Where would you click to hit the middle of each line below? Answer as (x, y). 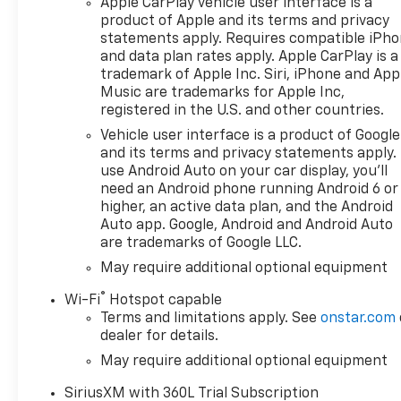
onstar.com (358, 319)
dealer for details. (160, 337)
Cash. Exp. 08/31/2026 (120, 28)
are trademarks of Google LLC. (201, 244)
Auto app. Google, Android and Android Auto (247, 226)
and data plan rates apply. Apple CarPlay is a (250, 58)
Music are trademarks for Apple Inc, (223, 94)
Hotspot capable (164, 301)
